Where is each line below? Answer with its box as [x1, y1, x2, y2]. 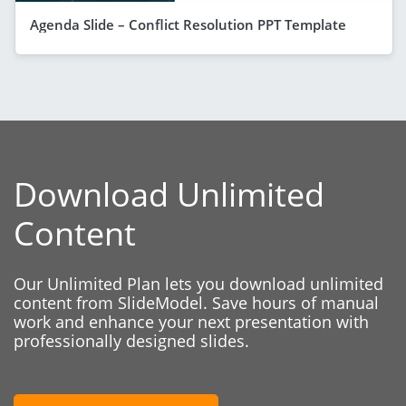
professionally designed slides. [14, 329, 249, 352]
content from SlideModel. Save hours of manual [14, 291, 379, 314]
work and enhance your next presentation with [14, 310, 369, 333]
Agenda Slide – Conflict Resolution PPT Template [30, 14, 346, 34]
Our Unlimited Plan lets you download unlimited [14, 272, 383, 295]
